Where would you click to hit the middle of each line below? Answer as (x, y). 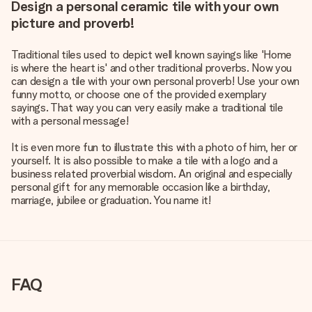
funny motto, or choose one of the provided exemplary (139, 94)
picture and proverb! (73, 23)
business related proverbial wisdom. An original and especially (152, 174)
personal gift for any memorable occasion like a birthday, (141, 187)
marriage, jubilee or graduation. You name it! (111, 200)
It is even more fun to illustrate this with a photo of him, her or (154, 147)
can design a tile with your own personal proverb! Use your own (156, 81)
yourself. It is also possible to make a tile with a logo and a (145, 161)
